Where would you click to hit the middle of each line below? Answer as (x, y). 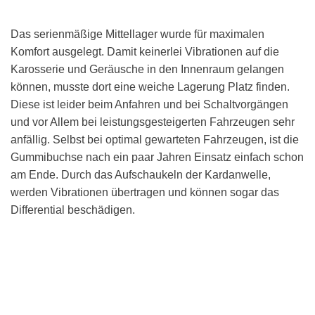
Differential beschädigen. (73, 210)
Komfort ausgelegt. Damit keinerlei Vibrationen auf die (145, 51)
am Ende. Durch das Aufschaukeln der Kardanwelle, (141, 174)
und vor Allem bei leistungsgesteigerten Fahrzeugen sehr (153, 122)
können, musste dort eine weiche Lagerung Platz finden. (150, 86)
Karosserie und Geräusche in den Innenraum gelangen (147, 69)
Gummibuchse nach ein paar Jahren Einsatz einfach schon (157, 157)
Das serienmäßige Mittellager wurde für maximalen (137, 34)
